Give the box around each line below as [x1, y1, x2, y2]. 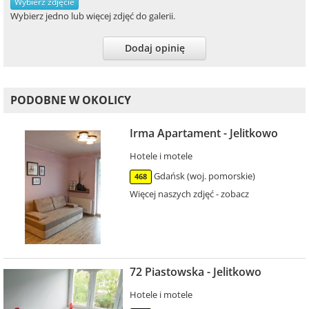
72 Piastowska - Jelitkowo [129, 264, 261, 280]
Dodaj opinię [124, 41, 185, 55]
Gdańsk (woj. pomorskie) [153, 170, 255, 183]
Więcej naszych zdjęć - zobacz [129, 188, 249, 201]
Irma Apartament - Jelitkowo [129, 126, 278, 141]
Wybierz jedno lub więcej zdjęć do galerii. [10, 10, 175, 23]
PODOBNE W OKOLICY [10, 92, 131, 108]
